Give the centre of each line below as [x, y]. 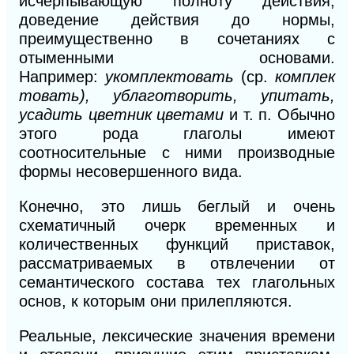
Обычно [307, 114]
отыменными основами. [177, 57]
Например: [62, 76]
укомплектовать [173, 76]
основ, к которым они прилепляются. [156, 301]
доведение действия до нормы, [177, 19]
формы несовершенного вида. [131, 171]
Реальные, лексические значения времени [177, 335]
